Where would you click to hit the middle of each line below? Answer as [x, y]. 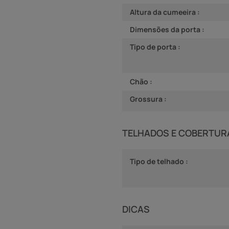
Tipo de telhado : [159, 161]
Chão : [141, 81]
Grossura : [148, 99]
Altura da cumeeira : [165, 12]
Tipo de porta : [155, 47]
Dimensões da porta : [167, 29]
